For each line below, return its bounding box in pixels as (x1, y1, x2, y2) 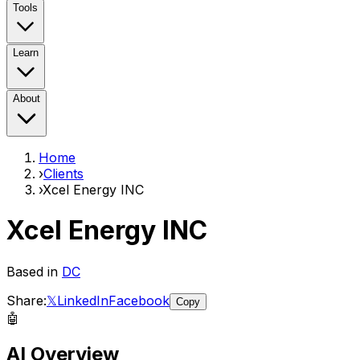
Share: (6, 292, 47, 309)
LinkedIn (57, 292, 108, 309)
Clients (43, 166, 84, 182)
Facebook (108, 292, 170, 309)
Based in (6, 263, 62, 280)
